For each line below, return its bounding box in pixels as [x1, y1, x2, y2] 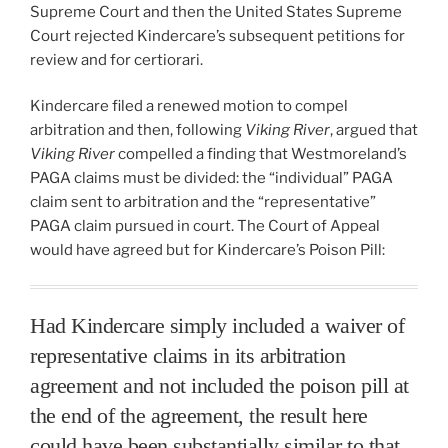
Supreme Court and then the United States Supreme [30, 2, 402, 21]
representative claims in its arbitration [30, 342, 345, 368]
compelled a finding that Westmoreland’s [115, 145, 407, 164]
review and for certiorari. [30, 50, 203, 69]
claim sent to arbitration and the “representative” [30, 193, 376, 212]
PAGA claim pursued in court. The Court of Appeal [30, 217, 380, 236]
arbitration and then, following [30, 121, 245, 140]
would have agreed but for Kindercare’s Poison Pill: [30, 241, 385, 260]
